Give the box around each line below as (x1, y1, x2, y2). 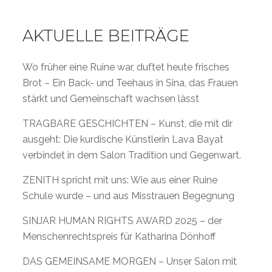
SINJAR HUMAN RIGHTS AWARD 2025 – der (22, 214, 222, 226)
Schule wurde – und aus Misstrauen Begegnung (22, 189, 234, 202)
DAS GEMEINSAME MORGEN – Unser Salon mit (22, 255, 237, 267)
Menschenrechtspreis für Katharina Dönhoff (22, 230, 216, 242)
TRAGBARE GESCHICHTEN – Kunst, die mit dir (22, 117, 233, 129)
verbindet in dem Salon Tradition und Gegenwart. (22, 149, 241, 161)
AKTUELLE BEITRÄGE (22, 25, 189, 46)
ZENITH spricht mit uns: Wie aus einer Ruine (22, 174, 217, 186)
